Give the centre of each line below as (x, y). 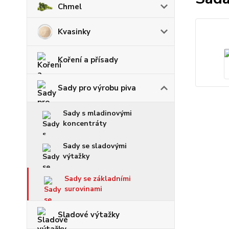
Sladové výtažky (89, 215)
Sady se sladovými (95, 146)
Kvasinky (74, 32)
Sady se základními (98, 179)
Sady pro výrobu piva (97, 88)
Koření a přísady (88, 60)
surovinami (83, 189)
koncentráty (85, 124)
